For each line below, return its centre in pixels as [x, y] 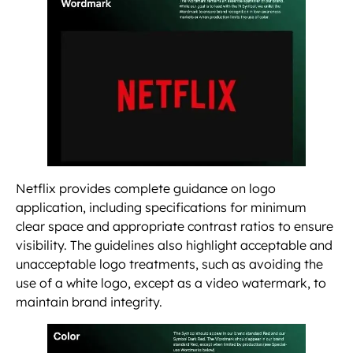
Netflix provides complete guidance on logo [146, 189]
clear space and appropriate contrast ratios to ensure [175, 227]
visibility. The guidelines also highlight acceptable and [174, 245]
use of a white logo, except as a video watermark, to [171, 283]
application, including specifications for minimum [161, 208]
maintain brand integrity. [91, 302]
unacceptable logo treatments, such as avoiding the [169, 264]
